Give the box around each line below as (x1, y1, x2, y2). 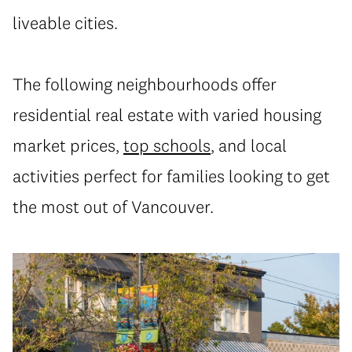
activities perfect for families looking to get (13, 165, 330, 187)
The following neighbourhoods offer (13, 73, 277, 95)
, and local (211, 134, 287, 156)
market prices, (13, 134, 123, 156)
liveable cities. (13, 12, 118, 34)
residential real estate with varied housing (13, 104, 321, 126)
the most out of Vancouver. (13, 196, 214, 218)
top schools (123, 134, 211, 156)
